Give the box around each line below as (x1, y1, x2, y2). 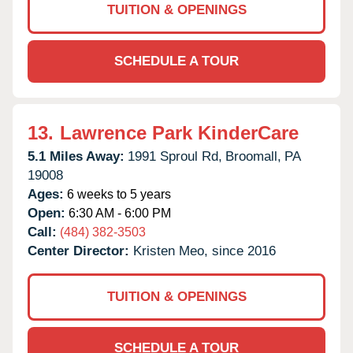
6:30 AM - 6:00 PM (65, 206, 171, 220)
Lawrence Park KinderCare (60, 121, 299, 143)
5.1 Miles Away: (28, 148, 124, 164)
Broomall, (225, 148, 281, 164)
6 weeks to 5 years (64, 187, 171, 201)
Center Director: (28, 243, 133, 258)
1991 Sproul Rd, (128, 148, 222, 164)
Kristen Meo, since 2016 (133, 243, 276, 258)
